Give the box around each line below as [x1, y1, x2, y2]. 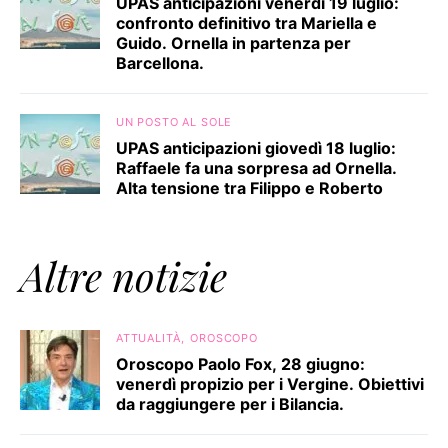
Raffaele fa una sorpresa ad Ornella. [116, 158, 397, 178]
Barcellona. [116, 53, 204, 73]
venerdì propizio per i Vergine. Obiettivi [116, 374, 424, 394]
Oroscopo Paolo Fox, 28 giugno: [116, 354, 365, 374]
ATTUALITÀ [116, 331, 181, 345]
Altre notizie [20, 249, 227, 302]
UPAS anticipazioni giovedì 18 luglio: [116, 138, 396, 158]
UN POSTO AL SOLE [116, 115, 233, 129]
